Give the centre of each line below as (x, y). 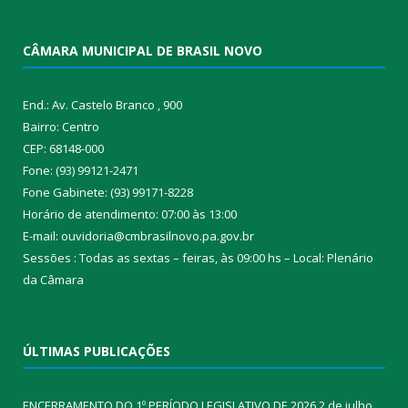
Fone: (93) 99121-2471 (81, 170)
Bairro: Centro (61, 126)
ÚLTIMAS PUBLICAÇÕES (97, 351)
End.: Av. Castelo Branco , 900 (102, 104)
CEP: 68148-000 (63, 148)
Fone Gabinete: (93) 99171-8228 (108, 192)
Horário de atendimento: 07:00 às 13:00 (130, 214)
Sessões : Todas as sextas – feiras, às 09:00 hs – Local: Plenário (198, 257)
